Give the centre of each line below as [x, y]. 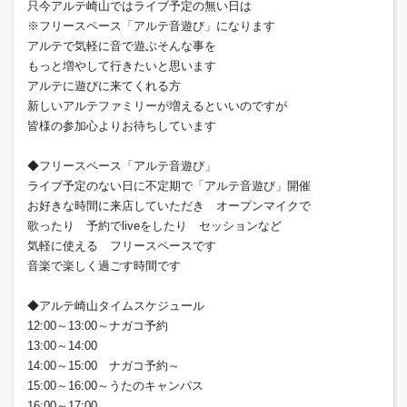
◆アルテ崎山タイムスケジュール [116, 305]
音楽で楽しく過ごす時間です [104, 265]
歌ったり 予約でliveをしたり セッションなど [154, 225]
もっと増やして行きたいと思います [122, 65]
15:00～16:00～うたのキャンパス [115, 385]
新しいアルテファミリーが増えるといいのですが [157, 105]
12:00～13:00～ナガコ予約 [98, 325]
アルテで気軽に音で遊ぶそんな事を [122, 45]
